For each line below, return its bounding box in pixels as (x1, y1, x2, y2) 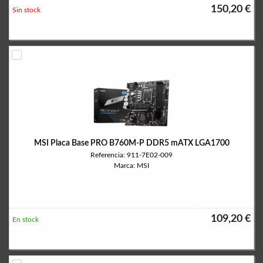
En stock (12, 216, 39, 223)
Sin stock (12, 6, 41, 14)
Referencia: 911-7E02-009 (90, 151, 173, 159)
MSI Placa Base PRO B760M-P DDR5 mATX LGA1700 (33, 139, 230, 147)
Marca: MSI (114, 162, 149, 169)
